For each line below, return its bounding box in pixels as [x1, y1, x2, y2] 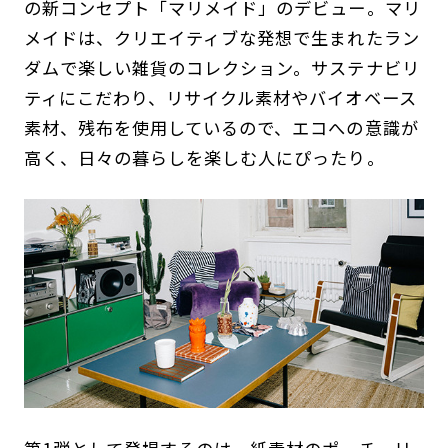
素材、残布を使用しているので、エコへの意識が [23, 114, 419, 140]
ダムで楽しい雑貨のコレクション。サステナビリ [23, 54, 420, 80]
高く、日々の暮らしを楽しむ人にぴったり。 [23, 144, 385, 170]
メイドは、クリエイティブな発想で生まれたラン [23, 24, 420, 50]
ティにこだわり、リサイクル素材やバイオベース [23, 84, 417, 110]
